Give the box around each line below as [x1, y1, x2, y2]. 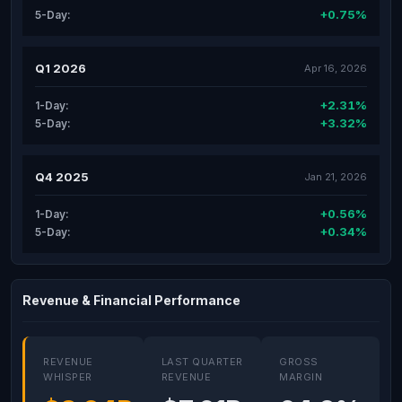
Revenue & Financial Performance [22, 293, 240, 308]
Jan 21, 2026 [304, 170, 367, 183]
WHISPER [43, 371, 92, 383]
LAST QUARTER [161, 355, 243, 368]
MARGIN [279, 371, 323, 383]
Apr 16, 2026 [304, 61, 367, 74]
